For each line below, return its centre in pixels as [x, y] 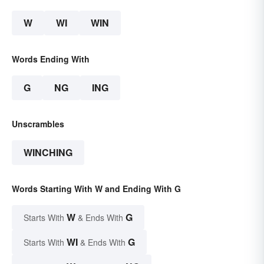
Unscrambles [38, 124]
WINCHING [48, 153]
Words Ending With [51, 59]
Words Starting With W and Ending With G [96, 189]
